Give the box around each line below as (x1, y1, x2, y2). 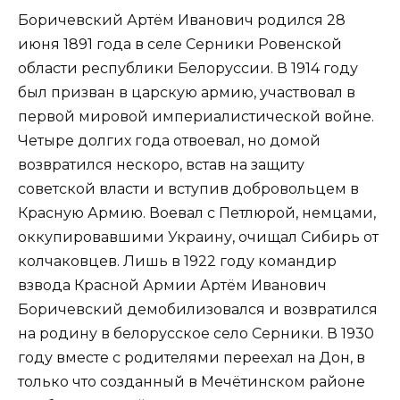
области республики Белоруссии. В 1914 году (18, 60, 358, 77)
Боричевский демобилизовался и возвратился (18, 301, 378, 318)
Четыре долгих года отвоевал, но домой (18, 132, 321, 149)
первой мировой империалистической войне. (18, 108, 374, 125)
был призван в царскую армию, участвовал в (18, 84, 355, 101)
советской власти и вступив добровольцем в (18, 180, 359, 197)
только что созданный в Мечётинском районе (18, 373, 365, 390)
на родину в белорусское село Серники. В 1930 (18, 325, 374, 342)
